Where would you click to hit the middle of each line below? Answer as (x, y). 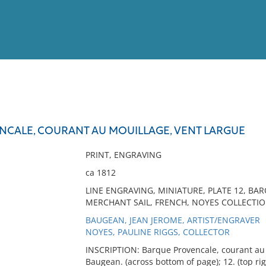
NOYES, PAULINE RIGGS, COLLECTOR (157, 232)
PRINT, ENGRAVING (123, 155)
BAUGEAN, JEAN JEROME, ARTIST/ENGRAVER (172, 220)
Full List (242, 116)
